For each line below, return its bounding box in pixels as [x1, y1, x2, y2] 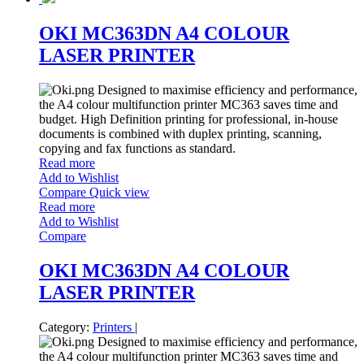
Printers [93, 319, 135, 334]
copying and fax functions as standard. [39, 141, 236, 155]
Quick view [89, 184, 149, 199]
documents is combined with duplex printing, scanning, [39, 126, 322, 141]
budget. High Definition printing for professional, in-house [39, 111, 338, 126]
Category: [39, 319, 89, 334]
